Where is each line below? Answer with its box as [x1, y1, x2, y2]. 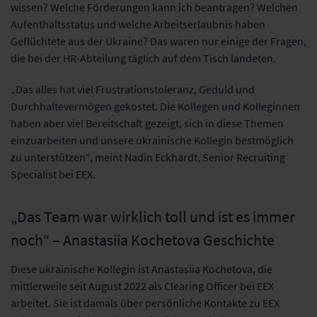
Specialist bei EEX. [11, 166, 98, 181]
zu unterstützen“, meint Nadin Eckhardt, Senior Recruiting [11, 149, 285, 164]
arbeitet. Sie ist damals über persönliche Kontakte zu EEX [11, 295, 279, 310]
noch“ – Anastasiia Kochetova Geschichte [11, 229, 275, 250]
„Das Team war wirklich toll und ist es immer [11, 206, 295, 226]
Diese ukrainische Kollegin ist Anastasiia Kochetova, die [11, 261, 272, 276]
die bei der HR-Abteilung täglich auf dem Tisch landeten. [11, 50, 280, 65]
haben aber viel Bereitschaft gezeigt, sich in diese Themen [11, 115, 284, 130]
